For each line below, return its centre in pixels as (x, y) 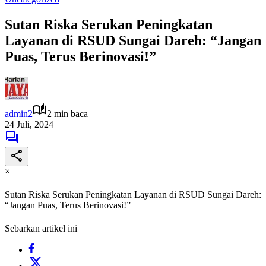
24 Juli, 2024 (29, 124)
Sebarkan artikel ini (41, 229)
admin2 (19, 113)
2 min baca (67, 113)
